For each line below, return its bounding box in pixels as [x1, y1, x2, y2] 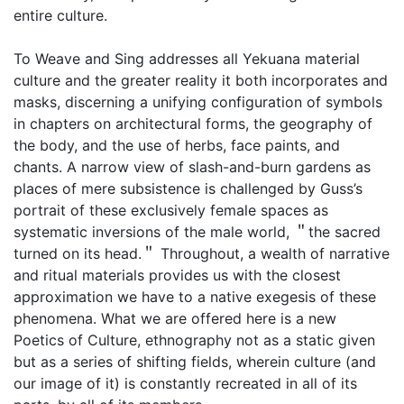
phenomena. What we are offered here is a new [14, 308, 336, 327]
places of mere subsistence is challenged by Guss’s [14, 179, 363, 197]
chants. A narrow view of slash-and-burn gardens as [14, 157, 371, 176]
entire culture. [14, 5, 107, 24]
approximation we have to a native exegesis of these [14, 287, 376, 306]
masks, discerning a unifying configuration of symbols [14, 92, 382, 111]
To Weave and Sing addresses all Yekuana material [14, 49, 360, 68]
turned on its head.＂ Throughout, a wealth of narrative [14, 243, 390, 262]
